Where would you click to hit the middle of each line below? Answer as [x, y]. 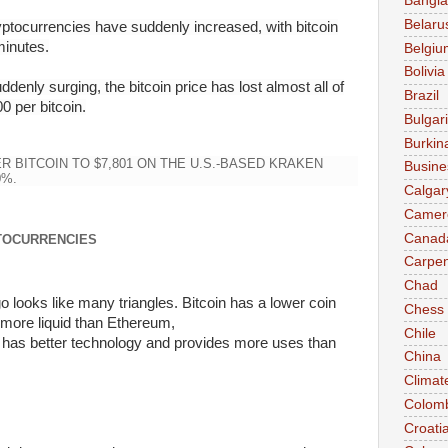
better [48, 343]
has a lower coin [280, 303]
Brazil [421, 96]
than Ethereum [122, 323]
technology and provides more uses [187, 343]
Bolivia [424, 72]
